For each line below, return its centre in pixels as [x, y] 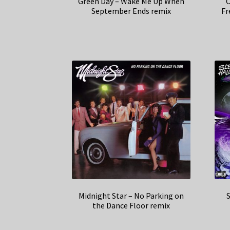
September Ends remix [131, 11]
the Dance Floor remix [131, 206]
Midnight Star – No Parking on [131, 196]
